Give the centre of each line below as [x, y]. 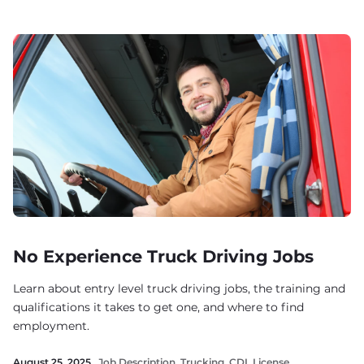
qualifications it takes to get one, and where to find [158, 307]
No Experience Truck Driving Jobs [163, 256]
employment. [51, 326]
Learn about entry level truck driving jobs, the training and [179, 288]
